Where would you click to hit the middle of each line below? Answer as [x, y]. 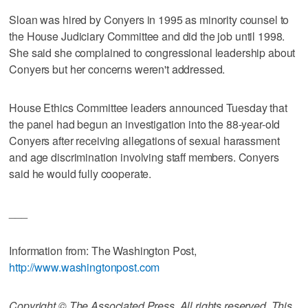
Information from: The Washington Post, [103, 250]
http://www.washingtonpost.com [85, 267]
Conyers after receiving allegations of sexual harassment [144, 140]
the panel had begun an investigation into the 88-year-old [145, 124]
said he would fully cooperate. [80, 173]
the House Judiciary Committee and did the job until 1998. [147, 36]
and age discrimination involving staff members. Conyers [144, 157]
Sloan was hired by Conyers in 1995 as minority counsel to [149, 19]
